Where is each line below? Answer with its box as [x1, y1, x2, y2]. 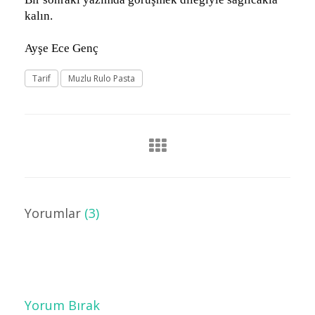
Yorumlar [25, 204, 84, 221]
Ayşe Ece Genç [25, 41, 98, 55]
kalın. [25, 8, 53, 22]
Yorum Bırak [25, 296, 100, 314]
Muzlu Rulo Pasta [68, 72, 135, 84]
